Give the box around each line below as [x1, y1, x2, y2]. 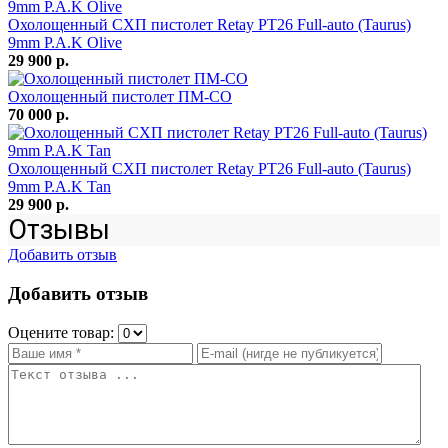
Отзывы [8, 214, 110, 247]
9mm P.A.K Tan [8, 178, 111, 196]
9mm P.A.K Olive [8, 34, 122, 52]
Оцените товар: [8, 323, 118, 341]
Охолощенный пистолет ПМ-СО [8, 88, 232, 106]
